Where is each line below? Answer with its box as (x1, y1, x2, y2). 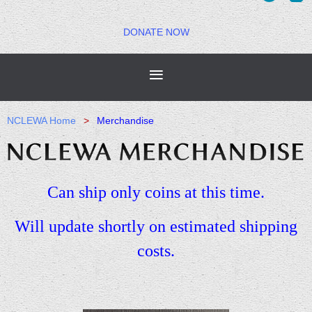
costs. (137, 242, 175, 260)
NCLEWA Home (7, 114, 76, 126)
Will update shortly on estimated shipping (15, 217, 297, 236)
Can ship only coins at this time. (47, 183, 265, 202)
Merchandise (97, 114, 154, 126)
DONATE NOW (123, 26, 189, 38)
